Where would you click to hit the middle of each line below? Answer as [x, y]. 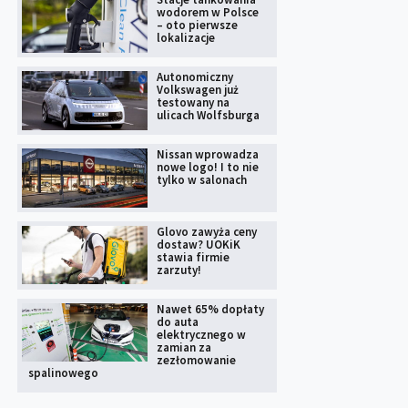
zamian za [184, 347]
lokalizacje [185, 37]
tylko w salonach [201, 179]
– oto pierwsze [197, 25]
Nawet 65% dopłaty [210, 309]
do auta [177, 321]
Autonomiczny [194, 76]
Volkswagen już [197, 89]
